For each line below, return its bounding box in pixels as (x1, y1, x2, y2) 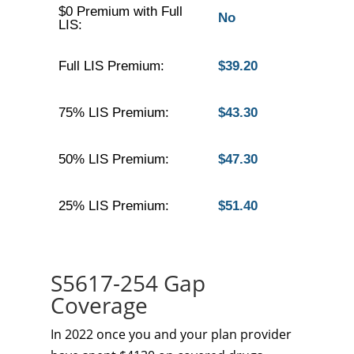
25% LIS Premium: (58, 198, 169, 213)
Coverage (51, 290, 148, 320)
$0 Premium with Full (58, 4, 183, 19)
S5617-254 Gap (51, 268, 205, 298)
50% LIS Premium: (58, 152, 169, 167)
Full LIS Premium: (58, 58, 164, 73)
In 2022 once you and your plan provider (51, 326, 292, 343)
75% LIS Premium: (58, 105, 169, 120)
